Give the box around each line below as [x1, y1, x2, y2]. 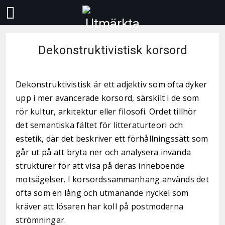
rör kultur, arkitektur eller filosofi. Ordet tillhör [16, 106, 197, 117]
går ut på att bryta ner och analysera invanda [16, 147, 191, 158]
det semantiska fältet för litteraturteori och [16, 120, 183, 131]
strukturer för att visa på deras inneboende [16, 160, 185, 171]
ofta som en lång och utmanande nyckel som [16, 187, 189, 198]
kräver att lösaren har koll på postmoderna [16, 201, 183, 212]
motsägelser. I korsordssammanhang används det [16, 174, 209, 185]
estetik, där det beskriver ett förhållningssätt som [16, 133, 208, 144]
